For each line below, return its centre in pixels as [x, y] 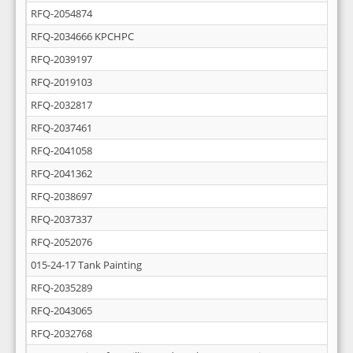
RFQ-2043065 [61, 310]
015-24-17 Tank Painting [86, 265]
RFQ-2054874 [61, 13]
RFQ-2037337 [61, 219]
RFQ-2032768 [61, 333]
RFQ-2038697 [61, 196]
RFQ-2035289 [61, 288]
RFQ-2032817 [61, 105]
